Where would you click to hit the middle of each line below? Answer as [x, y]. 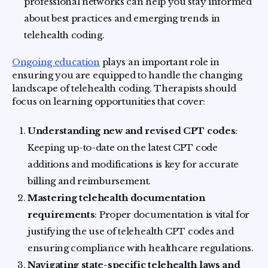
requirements [61, 214]
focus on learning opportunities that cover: [109, 101]
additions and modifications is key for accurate [133, 164]
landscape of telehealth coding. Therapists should [124, 88]
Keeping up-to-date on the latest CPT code [123, 147]
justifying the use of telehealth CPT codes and [131, 231]
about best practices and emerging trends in [122, 18]
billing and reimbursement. [89, 181]
